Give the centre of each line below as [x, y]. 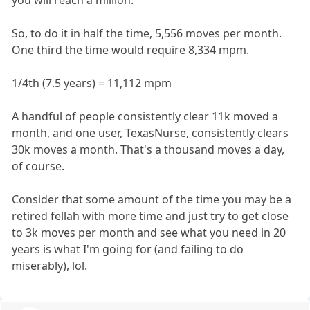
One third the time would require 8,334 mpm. [131, 49]
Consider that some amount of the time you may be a [152, 199]
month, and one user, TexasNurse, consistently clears [151, 133]
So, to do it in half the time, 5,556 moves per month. [147, 33]
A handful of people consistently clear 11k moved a [145, 116]
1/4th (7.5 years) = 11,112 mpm [92, 83]
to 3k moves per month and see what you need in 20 [149, 232]
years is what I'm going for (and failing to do [128, 249]
